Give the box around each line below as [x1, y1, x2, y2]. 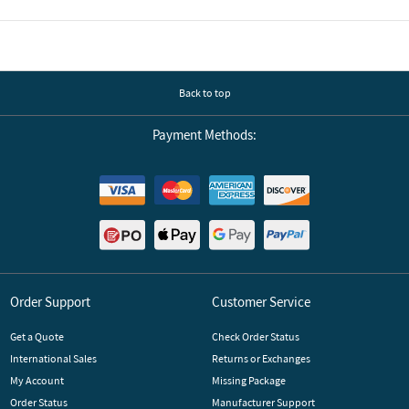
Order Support [9, 292, 90, 310]
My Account [9, 372, 64, 387]
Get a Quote [9, 329, 64, 343]
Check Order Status [211, 329, 299, 343]
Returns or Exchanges [211, 351, 310, 365]
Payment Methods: [152, 126, 257, 143]
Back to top [178, 86, 231, 100]
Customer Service [211, 292, 310, 310]
